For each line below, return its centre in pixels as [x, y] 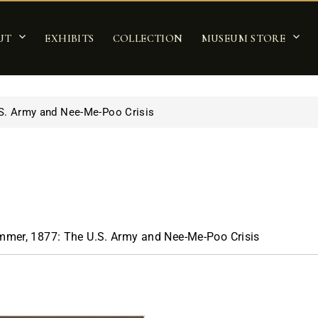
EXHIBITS [70, 38]
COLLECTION [148, 38]
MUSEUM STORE [243, 38]
